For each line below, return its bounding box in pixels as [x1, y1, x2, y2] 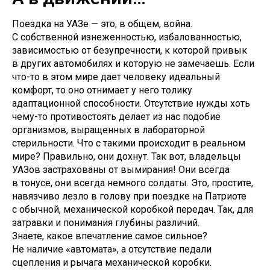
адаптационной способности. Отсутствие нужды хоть [12, 98, 250, 109]
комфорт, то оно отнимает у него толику [12, 84, 192, 96]
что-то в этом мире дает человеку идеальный [12, 71, 220, 83]
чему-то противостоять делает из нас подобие [12, 111, 221, 122]
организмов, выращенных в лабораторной [12, 124, 205, 136]
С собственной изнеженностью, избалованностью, [12, 31, 242, 43]
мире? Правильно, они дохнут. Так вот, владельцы [12, 151, 241, 162]
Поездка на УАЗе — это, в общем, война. [12, 18, 192, 30]
